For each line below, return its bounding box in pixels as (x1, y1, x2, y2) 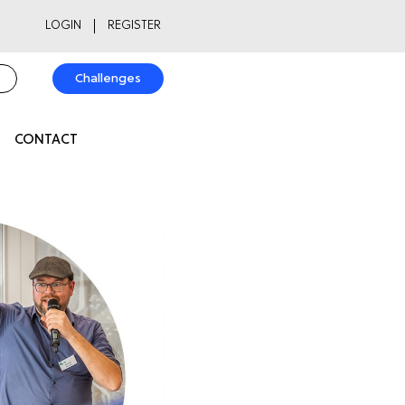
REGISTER (107, 20, 161, 32)
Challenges (75, 72, 142, 85)
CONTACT (14, 134, 79, 147)
